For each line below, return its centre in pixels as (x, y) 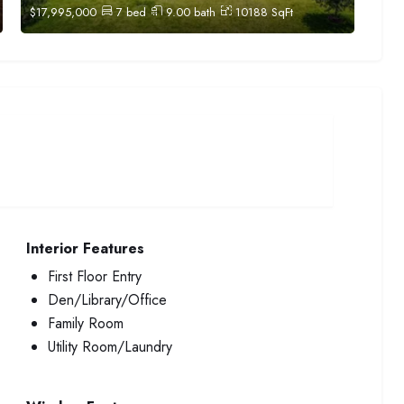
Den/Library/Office (107, 300)
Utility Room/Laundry (110, 347)
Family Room (86, 323)
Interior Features (85, 248)
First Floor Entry (95, 276)
